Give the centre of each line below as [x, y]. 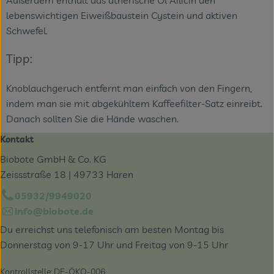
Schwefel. [27, 31]
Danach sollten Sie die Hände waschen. [92, 118]
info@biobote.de [54, 211]
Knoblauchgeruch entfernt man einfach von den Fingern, [129, 88]
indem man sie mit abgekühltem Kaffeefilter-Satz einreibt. [134, 103]
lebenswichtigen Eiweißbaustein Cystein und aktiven [122, 16]
